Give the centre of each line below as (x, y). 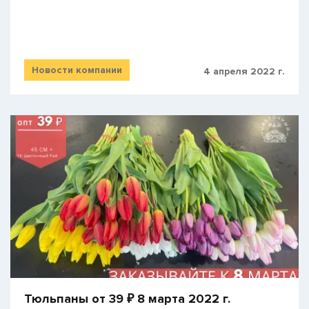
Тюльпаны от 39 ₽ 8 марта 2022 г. (127, 299)
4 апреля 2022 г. (244, 71)
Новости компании (77, 70)
